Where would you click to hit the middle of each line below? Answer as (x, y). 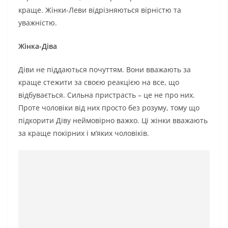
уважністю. (38, 22)
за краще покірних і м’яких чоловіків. (84, 133)
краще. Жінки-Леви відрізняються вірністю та (100, 10)
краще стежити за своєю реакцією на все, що (99, 82)
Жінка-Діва (38, 46)
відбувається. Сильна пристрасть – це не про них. (107, 95)
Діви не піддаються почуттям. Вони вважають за (105, 69)
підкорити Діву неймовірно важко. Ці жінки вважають (113, 120)
